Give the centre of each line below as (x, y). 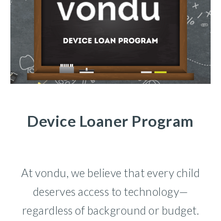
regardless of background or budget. (110, 210)
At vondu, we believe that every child (110, 173)
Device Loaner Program (110, 121)
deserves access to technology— (110, 192)
